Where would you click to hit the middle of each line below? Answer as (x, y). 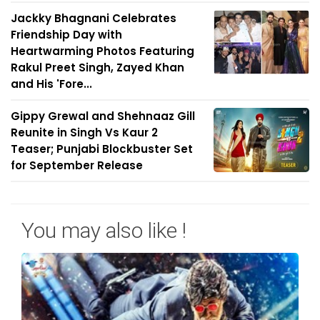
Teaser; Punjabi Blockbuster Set (102, 149)
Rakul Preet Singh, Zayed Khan (97, 68)
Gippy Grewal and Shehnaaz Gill (103, 116)
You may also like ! (104, 231)
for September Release (77, 166)
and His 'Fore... (51, 84)
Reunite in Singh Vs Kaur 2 (84, 133)
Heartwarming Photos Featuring (102, 51)
